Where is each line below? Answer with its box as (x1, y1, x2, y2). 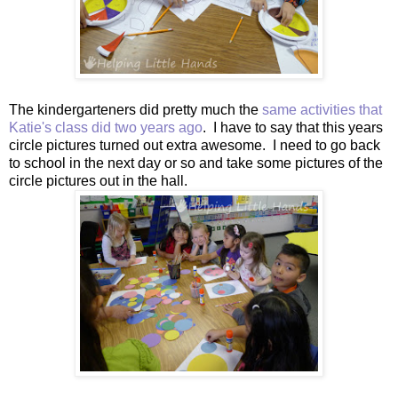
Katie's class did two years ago (9, 119, 203, 135)
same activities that (262, 101, 382, 117)
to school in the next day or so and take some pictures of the (9, 155, 383, 171)
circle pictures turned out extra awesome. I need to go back (9, 137, 380, 153)
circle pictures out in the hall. (9, 172, 187, 188)
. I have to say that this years (203, 119, 383, 135)
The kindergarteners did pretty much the (9, 101, 262, 117)
